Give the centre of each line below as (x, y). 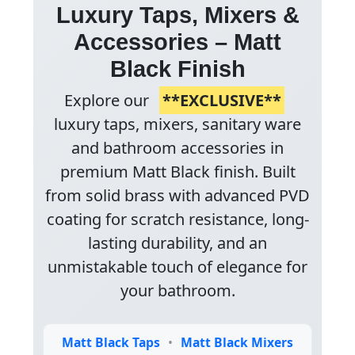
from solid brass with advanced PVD (177, 195)
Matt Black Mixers (237, 342)
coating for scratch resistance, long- (177, 219)
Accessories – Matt (177, 42)
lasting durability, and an (177, 242)
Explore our (109, 100)
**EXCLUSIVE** (222, 100)
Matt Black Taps (111, 342)
